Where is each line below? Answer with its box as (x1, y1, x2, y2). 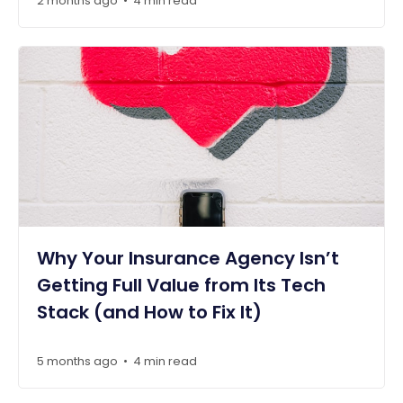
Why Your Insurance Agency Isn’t (37, 246, 339, 272)
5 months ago (37, 352, 118, 370)
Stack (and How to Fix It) (37, 300, 262, 326)
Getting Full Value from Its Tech (37, 273, 326, 299)
